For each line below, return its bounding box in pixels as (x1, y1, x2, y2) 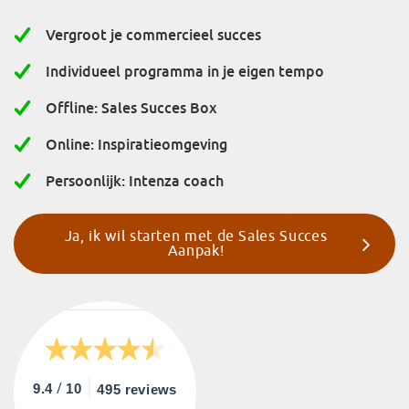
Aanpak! (167, 242, 225, 260)
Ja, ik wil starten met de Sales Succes (64, 227, 328, 246)
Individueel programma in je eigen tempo (46, 62, 324, 80)
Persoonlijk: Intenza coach (46, 172, 224, 190)
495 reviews (97, 382, 178, 398)
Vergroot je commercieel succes (46, 26, 261, 44)
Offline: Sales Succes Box (46, 99, 216, 117)
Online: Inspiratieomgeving (46, 135, 227, 153)
